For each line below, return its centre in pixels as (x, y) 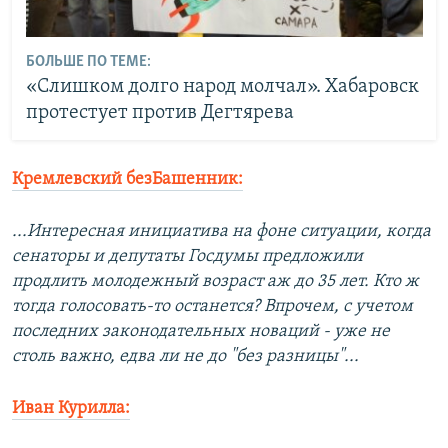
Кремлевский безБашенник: (127, 179)
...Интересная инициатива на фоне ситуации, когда (221, 231)
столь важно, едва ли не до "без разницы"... (185, 356)
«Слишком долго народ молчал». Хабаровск (222, 87)
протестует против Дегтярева (159, 113)
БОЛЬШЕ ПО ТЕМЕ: (88, 62)
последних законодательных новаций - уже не (201, 331)
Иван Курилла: (71, 408)
